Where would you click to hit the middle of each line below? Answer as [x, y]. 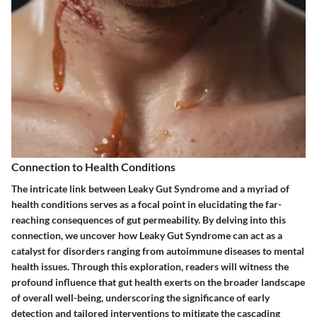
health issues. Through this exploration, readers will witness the [150, 266]
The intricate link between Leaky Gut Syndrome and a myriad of [150, 189]
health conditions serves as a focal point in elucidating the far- [146, 204]
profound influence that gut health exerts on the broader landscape [158, 282]
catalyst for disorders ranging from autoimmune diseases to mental [158, 251]
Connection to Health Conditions [93, 166]
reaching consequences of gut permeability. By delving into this [149, 220]
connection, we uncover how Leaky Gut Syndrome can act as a [147, 235]
